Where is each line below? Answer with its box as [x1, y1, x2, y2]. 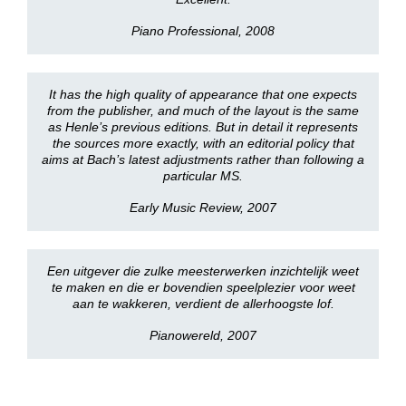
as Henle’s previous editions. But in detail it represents [48, 120, 358, 134]
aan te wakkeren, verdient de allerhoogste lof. [72, 296, 334, 311]
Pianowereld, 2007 [150, 328, 256, 343]
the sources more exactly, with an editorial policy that [52, 136, 354, 150]
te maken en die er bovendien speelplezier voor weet [51, 280, 355, 295]
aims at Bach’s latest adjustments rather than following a [42, 152, 364, 167]
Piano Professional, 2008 [131, 24, 275, 38]
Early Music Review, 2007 [130, 200, 276, 215]
